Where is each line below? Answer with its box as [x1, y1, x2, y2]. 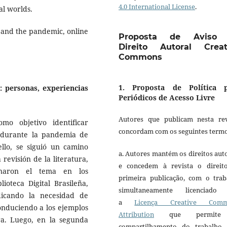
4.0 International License [119, 2, 195, 12]
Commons [119, 52, 162, 62]
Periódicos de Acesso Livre [119, 93, 215, 103]
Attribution [119, 210, 154, 219]
